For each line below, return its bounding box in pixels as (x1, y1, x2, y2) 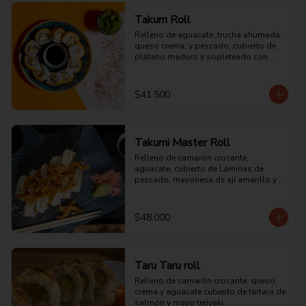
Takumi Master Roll (134, 135, 230, 150)
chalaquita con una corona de (134, 185, 249, 196)
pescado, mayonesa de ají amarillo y (134, 174, 277, 185)
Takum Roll (134, 12, 191, 27)
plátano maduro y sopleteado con (134, 51, 268, 62)
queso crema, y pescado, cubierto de (134, 40, 276, 51)
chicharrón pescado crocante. (134, 196, 248, 207)
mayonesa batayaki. (134, 62, 212, 73)
